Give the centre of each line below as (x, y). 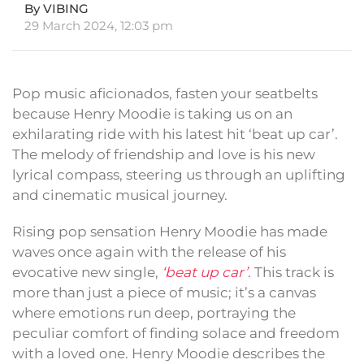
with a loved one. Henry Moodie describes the (169, 354)
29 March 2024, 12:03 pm (99, 26)
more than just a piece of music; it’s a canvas (164, 293)
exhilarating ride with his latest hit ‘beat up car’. (175, 134)
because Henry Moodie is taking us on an (152, 114)
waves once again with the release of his (149, 252)
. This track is (291, 273)
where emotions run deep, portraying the (154, 313)
